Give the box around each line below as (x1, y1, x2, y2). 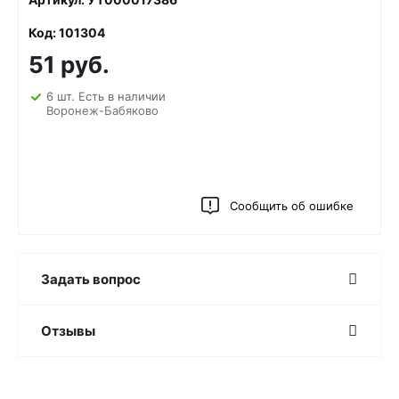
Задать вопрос (41, 271, 141, 288)
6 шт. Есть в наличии (46, 89, 166, 103)
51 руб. (28, 51, 110, 78)
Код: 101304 (28, 25, 105, 40)
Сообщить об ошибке (230, 199, 354, 213)
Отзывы (41, 322, 95, 339)
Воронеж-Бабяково (46, 103, 159, 118)
